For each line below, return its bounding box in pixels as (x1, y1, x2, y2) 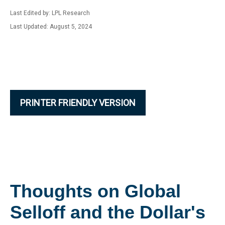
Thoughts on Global (10, 181, 181, 201)
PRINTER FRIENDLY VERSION (20, 97, 136, 108)
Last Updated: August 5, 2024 (10, 23, 92, 30)
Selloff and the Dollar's (10, 202, 205, 222)
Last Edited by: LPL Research (10, 10, 90, 17)
